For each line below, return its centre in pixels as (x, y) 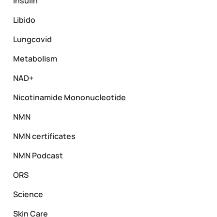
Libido (24, 20)
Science (28, 194)
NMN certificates (44, 136)
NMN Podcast (38, 155)
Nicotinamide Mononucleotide (69, 97)
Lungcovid (32, 39)
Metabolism (35, 58)
